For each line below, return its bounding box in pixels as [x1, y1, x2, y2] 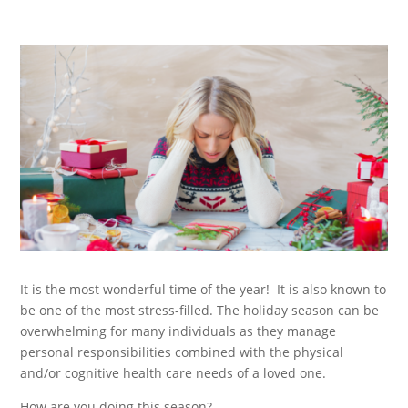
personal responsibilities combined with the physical [20, 342, 344, 361]
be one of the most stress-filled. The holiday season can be [20, 301, 380, 319]
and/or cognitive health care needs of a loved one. [20, 363, 327, 382]
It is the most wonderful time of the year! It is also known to [20, 280, 387, 298]
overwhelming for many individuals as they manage [20, 321, 337, 340]
